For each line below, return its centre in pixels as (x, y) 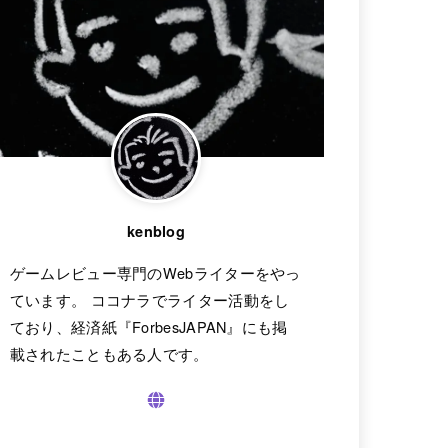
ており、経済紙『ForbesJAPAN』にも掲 (148, 327)
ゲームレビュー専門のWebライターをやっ (155, 273)
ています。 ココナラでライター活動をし (149, 300)
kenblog (156, 230)
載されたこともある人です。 (109, 354)
